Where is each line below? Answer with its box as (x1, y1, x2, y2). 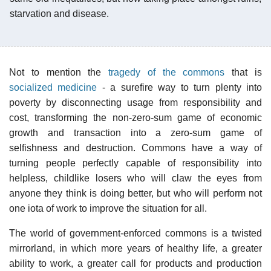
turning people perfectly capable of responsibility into (9, 157, 262, 168)
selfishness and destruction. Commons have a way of (9, 142, 262, 153)
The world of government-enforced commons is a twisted (9, 227, 262, 238)
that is (224, 67, 263, 77)
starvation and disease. (10, 8, 109, 19)
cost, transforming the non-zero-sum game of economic (9, 112, 262, 123)
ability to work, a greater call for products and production (9, 258, 262, 269)
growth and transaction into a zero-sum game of (9, 127, 262, 138)
